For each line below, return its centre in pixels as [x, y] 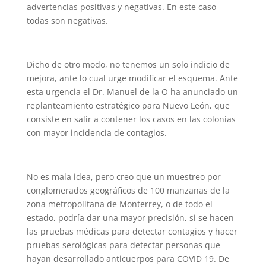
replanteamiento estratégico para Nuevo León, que [128, 105]
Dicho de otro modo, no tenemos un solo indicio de [128, 64]
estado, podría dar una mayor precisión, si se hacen [130, 218]
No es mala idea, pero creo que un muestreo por [123, 177]
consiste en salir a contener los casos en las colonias [131, 119]
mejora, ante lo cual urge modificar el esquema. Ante [132, 78]
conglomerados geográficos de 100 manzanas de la [128, 190]
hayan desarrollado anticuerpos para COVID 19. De [128, 259]
